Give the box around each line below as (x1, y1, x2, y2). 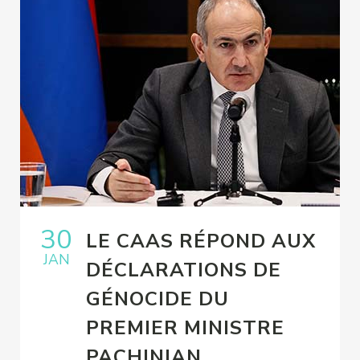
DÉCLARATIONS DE (85, 257, 281, 284)
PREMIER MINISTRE (85, 315, 284, 342)
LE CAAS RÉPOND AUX (85, 228, 316, 255)
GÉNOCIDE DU (85, 286, 229, 313)
